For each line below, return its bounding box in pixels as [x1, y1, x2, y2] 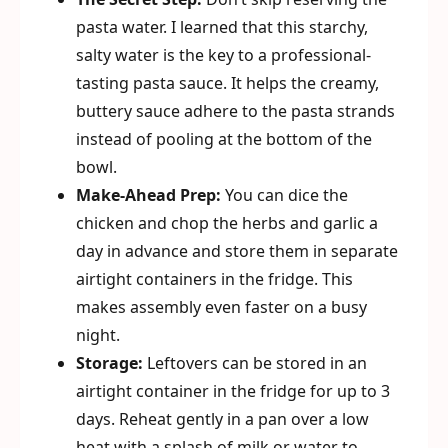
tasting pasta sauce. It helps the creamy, [76, 72, 379, 94]
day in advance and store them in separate [76, 240, 398, 262]
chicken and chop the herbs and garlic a [76, 212, 378, 234]
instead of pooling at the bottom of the [76, 128, 372, 150]
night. [76, 324, 120, 346]
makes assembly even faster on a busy [76, 296, 367, 318]
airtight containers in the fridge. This [76, 268, 353, 290]
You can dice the [221, 184, 348, 206]
